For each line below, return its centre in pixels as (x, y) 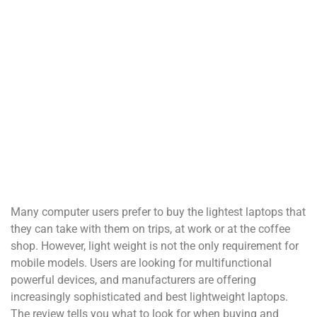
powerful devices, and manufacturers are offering (133, 280)
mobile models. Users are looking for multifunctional (141, 263)
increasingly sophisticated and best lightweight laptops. (149, 297)
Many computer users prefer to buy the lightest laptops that (158, 212)
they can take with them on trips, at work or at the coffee (150, 229)
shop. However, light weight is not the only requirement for (155, 246)
